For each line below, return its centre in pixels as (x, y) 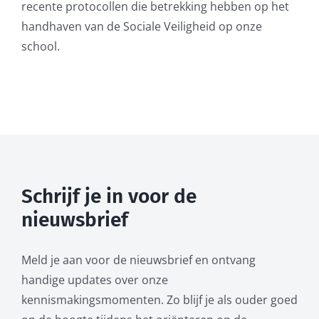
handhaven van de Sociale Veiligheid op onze (141, 26)
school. (40, 46)
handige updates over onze (94, 279)
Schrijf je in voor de (109, 196)
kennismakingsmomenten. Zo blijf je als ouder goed (159, 299)
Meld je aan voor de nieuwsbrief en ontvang (138, 260)
